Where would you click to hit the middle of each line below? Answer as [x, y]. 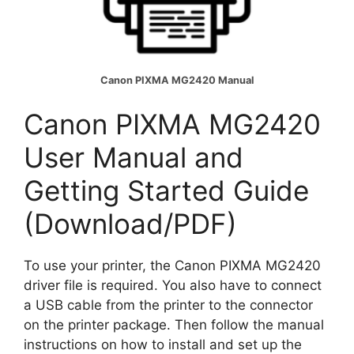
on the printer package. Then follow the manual [174, 325]
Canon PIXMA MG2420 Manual [177, 80]
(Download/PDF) [130, 224]
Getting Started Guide [166, 191]
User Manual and [134, 158]
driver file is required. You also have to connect [173, 286]
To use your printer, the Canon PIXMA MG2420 [172, 266]
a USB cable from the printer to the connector [168, 305]
